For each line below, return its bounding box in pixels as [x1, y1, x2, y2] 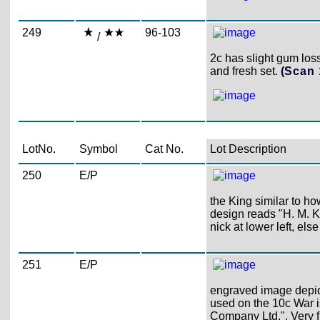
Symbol [79, 143, 118, 155]
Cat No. [144, 143, 184, 155]
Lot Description [209, 143, 286, 155]
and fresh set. [209, 65, 281, 77]
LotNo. [21, 143, 56, 155]
